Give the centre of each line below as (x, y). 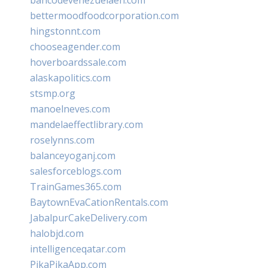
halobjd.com (57, 233)
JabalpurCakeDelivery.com (89, 218)
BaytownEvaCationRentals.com (99, 202)
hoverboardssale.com (78, 62)
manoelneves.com (70, 109)
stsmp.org (53, 93)
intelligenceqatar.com (78, 249)
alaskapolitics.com (70, 78)
